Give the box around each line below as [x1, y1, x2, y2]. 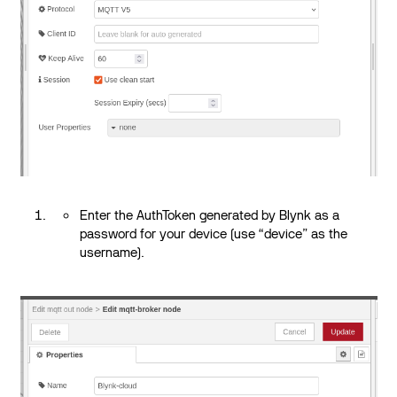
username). [80, 244, 145, 261]
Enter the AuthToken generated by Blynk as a [80, 206, 340, 223]
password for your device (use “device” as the [80, 225, 348, 242]
